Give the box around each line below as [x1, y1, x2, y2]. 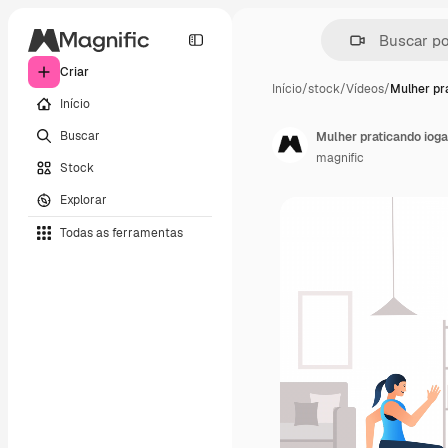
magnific [316, 150, 364, 166]
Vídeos [346, 81, 384, 97]
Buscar [60, 127, 100, 144]
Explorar [60, 191, 107, 208]
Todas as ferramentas [60, 224, 183, 241]
